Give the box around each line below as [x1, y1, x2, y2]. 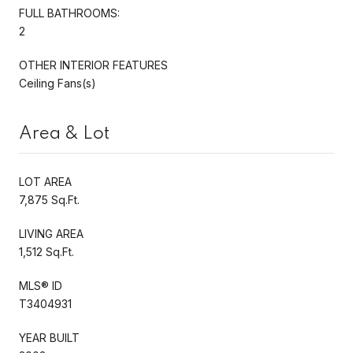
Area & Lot [19, 124, 110, 143]
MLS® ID [19, 278, 62, 292]
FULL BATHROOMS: [19, 6, 120, 20]
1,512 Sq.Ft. [19, 244, 74, 258]
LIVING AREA [19, 226, 84, 240]
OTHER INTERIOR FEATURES [19, 58, 168, 72]
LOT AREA [19, 174, 72, 188]
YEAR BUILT [19, 330, 80, 344]
